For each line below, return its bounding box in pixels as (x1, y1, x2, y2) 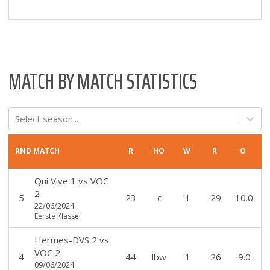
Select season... (15, 112, 78, 124)
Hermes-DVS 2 (34, 233, 97, 246)
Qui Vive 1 (34, 174, 76, 187)
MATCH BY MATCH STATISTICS (8, 63, 197, 98)
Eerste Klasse (34, 210, 79, 221)
